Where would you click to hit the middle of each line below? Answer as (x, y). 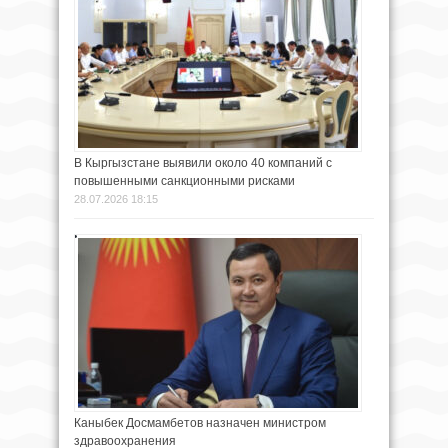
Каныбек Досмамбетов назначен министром (200, 422)
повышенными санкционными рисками (184, 180)
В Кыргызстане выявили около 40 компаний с (203, 162)
